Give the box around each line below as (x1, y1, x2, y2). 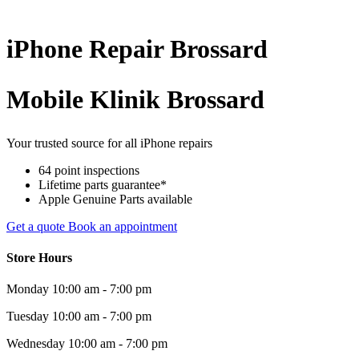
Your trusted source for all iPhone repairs (6, 135, 212, 150)
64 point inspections (38, 163, 139, 177)
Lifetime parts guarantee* (38, 177, 167, 192)
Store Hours (6, 250, 72, 264)
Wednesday (6, 337, 65, 351)
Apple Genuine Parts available (38, 192, 192, 206)
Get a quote (6, 219, 68, 233)
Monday (6, 282, 49, 296)
